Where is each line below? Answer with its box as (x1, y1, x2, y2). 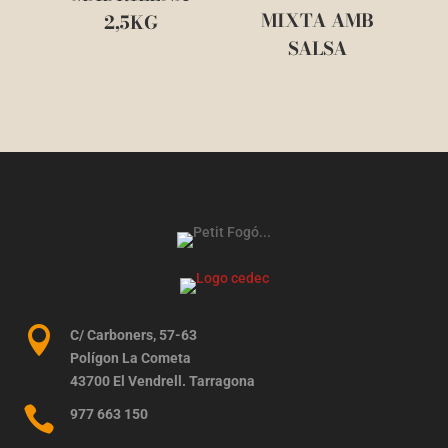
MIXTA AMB (260, 7, 374, 35)
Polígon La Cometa (69, 349, 191, 366)
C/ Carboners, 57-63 (69, 326, 197, 343)
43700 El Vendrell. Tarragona (69, 372, 255, 389)
